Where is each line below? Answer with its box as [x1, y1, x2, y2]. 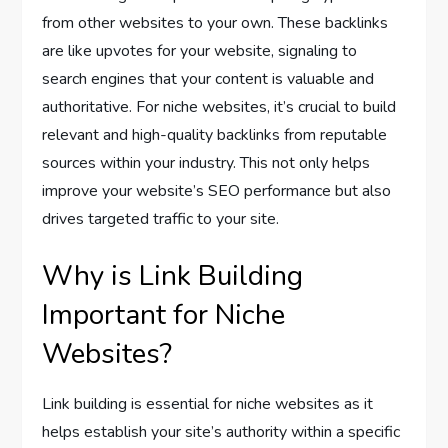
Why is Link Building [42, 257, 304, 296]
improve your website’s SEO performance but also [42, 180, 392, 203]
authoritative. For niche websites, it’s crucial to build [42, 96, 397, 119]
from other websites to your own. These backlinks [42, 12, 389, 35]
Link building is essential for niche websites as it [42, 393, 374, 416]
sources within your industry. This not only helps [42, 152, 371, 175]
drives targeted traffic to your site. [42, 208, 280, 231]
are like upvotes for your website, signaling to [42, 40, 358, 63]
